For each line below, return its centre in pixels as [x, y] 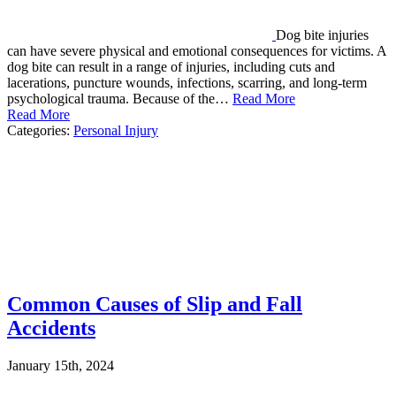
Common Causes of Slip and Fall [155, 305]
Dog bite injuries [322, 35]
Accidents [51, 328]
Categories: [40, 131]
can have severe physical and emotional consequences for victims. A [197, 51]
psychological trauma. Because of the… [120, 99]
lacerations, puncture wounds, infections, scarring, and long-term [187, 83]
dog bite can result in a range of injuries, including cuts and [171, 67]
